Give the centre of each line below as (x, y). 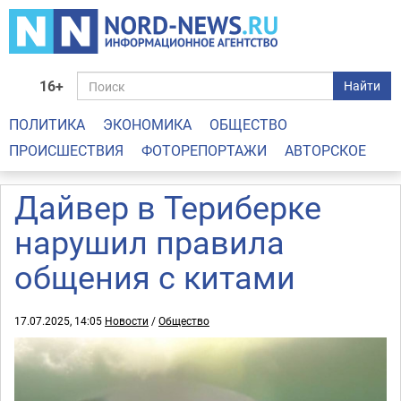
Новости (127, 320)
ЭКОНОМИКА (147, 124)
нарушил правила (149, 242)
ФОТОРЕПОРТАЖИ (204, 150)
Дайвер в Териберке (168, 207)
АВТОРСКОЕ (325, 150)
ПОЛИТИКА (47, 124)
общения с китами (155, 277)
